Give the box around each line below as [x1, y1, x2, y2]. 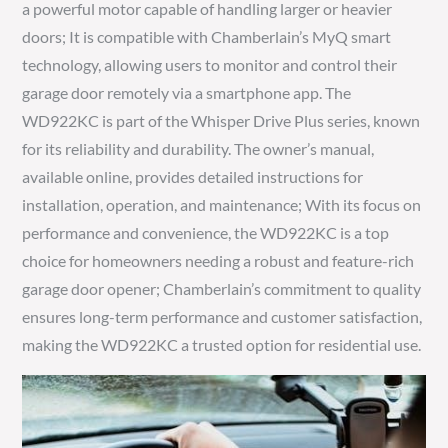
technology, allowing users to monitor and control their [22, 54, 398, 74]
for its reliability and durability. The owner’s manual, [22, 138, 375, 158]
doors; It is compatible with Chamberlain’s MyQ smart [22, 26, 392, 46]
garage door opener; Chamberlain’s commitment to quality [22, 278, 422, 298]
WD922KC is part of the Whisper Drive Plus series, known [22, 110, 421, 130]
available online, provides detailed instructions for [22, 166, 364, 186]
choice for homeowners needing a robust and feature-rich [22, 250, 415, 270]
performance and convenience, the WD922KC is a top [22, 222, 390, 242]
